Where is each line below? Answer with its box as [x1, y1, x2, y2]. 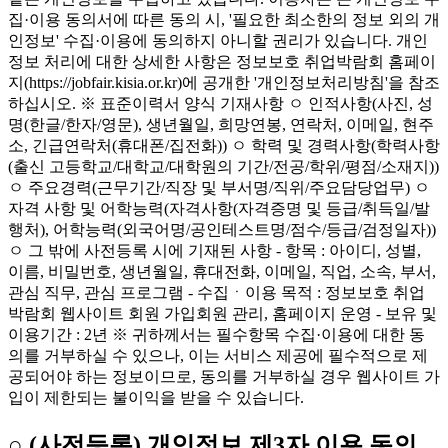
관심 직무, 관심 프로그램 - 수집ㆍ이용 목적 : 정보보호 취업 [8, 284, 425, 302]
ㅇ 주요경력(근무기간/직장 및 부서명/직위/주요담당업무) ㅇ [8, 179, 430, 197]
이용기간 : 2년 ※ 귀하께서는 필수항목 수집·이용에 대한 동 [8, 326, 425, 344]
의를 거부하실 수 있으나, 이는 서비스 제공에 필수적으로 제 [8, 347, 428, 365]
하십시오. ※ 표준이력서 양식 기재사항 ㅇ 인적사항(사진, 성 [8, 95, 433, 113]
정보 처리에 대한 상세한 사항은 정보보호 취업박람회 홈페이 [8, 53, 436, 71]
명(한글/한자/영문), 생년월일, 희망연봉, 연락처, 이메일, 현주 [8, 116, 434, 134]
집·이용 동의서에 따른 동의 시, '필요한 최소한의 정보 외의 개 [8, 11, 440, 29]
